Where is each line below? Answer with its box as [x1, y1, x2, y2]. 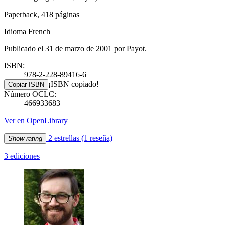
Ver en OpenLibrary [4, 116, 68, 125]
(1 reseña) [81, 133, 113, 142]
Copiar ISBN [8, 80, 44, 88]
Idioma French [4, 27, 50, 36]
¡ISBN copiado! [48, 79, 99, 88]
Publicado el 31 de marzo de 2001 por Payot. [4, 44, 147, 53]
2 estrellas [46, 133, 81, 142]
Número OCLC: [4, 89, 56, 98]
